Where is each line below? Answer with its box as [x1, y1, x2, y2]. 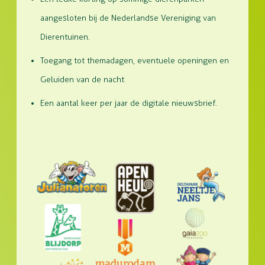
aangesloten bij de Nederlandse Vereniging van [40, 13, 216, 23]
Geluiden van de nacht [40, 75, 124, 85]
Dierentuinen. [40, 32, 90, 42]
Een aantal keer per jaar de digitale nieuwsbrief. [40, 98, 217, 108]
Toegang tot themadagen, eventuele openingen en [40, 56, 229, 66]
